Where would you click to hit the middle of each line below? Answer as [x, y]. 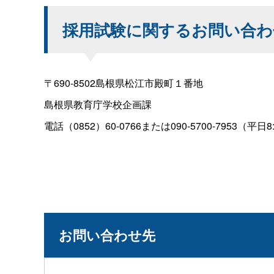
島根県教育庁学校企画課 [98, 104]
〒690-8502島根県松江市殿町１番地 [124, 83]
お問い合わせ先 [107, 235]
